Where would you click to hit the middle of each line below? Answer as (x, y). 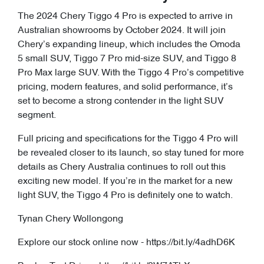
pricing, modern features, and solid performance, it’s (125, 88)
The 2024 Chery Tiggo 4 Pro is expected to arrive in (125, 17)
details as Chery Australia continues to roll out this (122, 168)
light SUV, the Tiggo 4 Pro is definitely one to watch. (125, 196)
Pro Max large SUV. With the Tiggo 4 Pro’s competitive (131, 73)
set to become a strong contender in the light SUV (121, 102)
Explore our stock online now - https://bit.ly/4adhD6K (126, 243)
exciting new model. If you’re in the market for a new (125, 182)
